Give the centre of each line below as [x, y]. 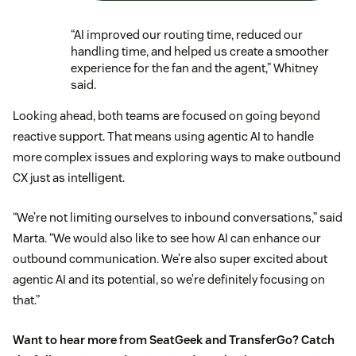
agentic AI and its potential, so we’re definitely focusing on [169, 279]
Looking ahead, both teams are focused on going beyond [166, 115]
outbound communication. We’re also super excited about [170, 258]
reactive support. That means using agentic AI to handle [163, 136]
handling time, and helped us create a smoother [200, 51]
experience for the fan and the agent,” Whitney [194, 68]
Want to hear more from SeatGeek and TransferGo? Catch [174, 339]
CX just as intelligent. [69, 177]
